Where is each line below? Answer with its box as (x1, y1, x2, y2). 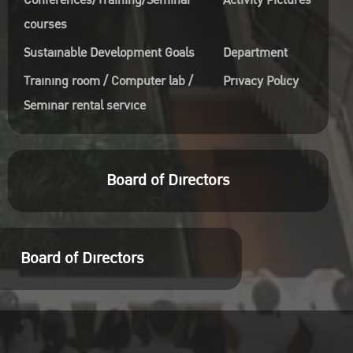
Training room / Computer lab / (23, 71, 193, 91)
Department (222, 43, 288, 63)
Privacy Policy (222, 71, 299, 91)
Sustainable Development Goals (23, 43, 195, 63)
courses (23, 14, 67, 35)
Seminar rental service (23, 95, 146, 116)
